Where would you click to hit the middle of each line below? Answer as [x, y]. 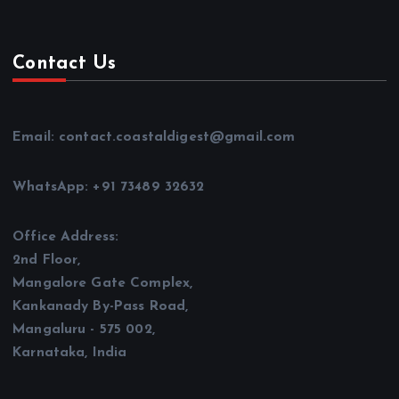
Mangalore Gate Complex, [103, 284]
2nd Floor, [47, 261]
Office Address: [66, 237]
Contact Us [65, 64]
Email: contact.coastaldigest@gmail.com [154, 138]
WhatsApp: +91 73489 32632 [109, 187]
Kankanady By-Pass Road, [101, 307]
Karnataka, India [70, 353]
